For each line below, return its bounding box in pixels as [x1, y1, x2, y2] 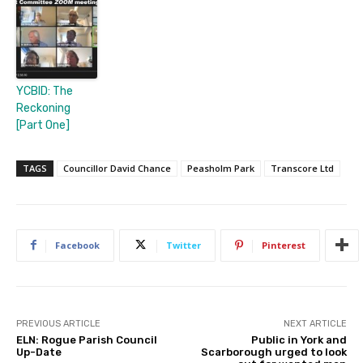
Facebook [55, 238, 100, 251]
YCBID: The [16, 83, 73, 98]
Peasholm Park [187, 161, 254, 174]
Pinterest [262, 238, 305, 251]
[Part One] [16, 117, 70, 132]
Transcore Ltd [271, 161, 334, 174]
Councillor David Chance [63, 161, 171, 174]
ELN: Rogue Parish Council [16, 333, 157, 346]
